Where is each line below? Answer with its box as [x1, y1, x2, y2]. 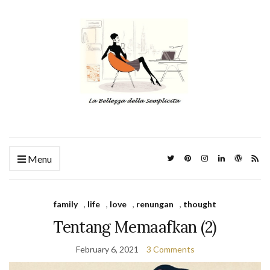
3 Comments [146, 244, 195, 255]
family [54, 199, 78, 210]
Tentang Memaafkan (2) [53, 217, 217, 237]
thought [183, 199, 216, 210]
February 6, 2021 [75, 244, 139, 255]
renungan [136, 199, 174, 210]
